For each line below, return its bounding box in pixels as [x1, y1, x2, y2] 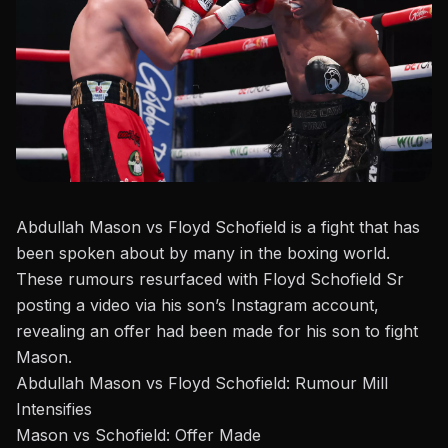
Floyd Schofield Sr [258, 269, 404, 290]
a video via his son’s [71, 295, 231, 316]
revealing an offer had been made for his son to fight [16, 321, 418, 342]
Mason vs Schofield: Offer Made [16, 425, 261, 446]
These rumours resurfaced [16, 269, 227, 290]
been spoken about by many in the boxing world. [16, 243, 390, 264]
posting [16, 295, 71, 316]
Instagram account [231, 295, 374, 316]
